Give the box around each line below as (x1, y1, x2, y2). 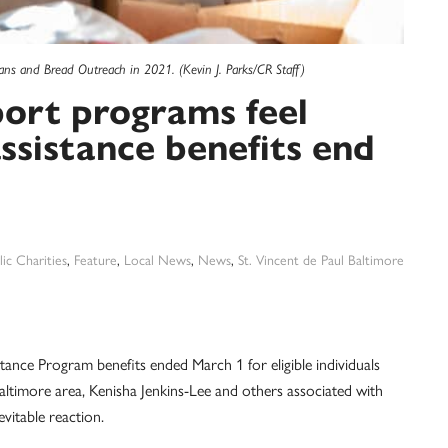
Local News (124, 249, 191, 270)
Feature (74, 249, 117, 270)
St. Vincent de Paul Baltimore (238, 249, 404, 270)
